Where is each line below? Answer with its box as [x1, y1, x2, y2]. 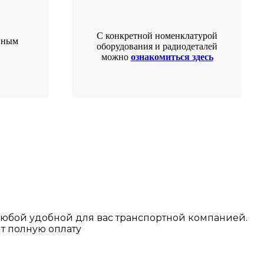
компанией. [188, 212, 247, 223]
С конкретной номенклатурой [97, 30, 217, 41]
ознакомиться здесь [130, 51, 213, 62]
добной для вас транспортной [35, 212, 188, 223]
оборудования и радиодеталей [97, 41, 217, 51]
